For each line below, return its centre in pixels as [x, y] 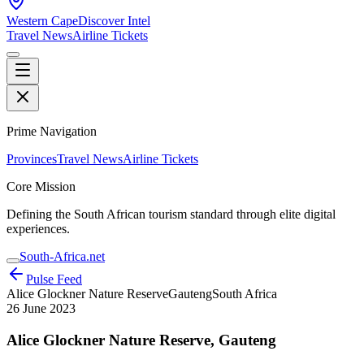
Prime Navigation [52, 131]
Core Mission [41, 186]
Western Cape [42, 21]
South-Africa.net [62, 256]
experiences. [38, 229]
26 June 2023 [41, 308]
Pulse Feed [54, 279]
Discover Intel [114, 21]
